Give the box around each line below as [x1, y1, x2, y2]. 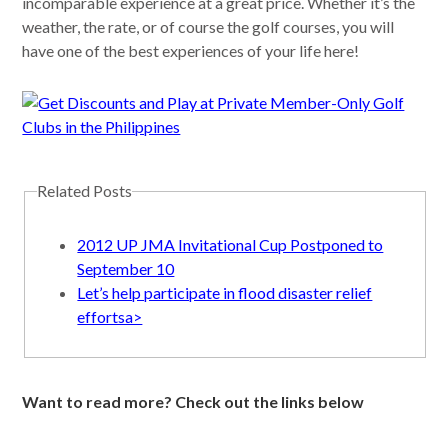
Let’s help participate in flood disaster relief [77, 283, 373, 303]
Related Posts [37, 181, 133, 201]
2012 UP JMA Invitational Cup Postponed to [77, 235, 384, 255]
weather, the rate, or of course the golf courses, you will [22, 17, 395, 37]
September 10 [77, 259, 175, 279]
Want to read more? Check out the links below [22, 392, 365, 412]
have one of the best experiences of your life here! [22, 41, 360, 61]
